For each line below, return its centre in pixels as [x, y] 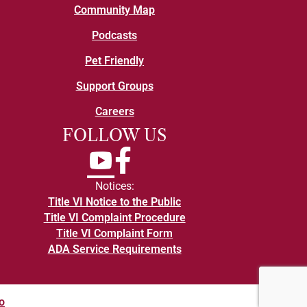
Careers [114, 111]
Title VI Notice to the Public [115, 202]
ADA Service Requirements [114, 249]
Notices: [114, 186]
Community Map [115, 10]
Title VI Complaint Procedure [114, 218]
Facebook [138, 154]
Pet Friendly [115, 61]
